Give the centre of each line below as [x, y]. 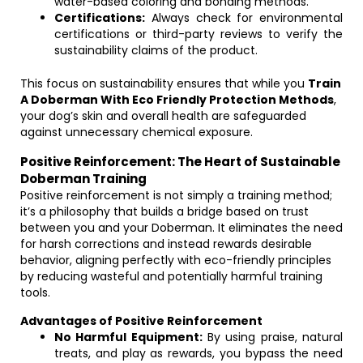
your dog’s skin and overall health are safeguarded [163, 116]
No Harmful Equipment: [128, 337]
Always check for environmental [244, 18]
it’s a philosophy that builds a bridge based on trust [164, 211]
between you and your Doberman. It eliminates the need [181, 228]
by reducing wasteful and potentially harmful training [171, 276]
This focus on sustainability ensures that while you [164, 83]
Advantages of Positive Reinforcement [141, 321]
